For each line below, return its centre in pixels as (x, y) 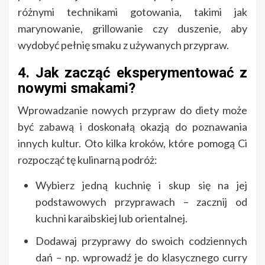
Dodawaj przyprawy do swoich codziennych (141, 241)
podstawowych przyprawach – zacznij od (141, 202)
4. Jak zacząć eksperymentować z (132, 73)
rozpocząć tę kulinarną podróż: (88, 160)
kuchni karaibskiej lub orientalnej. (112, 219)
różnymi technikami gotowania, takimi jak (132, 12)
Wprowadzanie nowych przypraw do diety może (132, 110)
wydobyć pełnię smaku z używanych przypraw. (123, 45)
